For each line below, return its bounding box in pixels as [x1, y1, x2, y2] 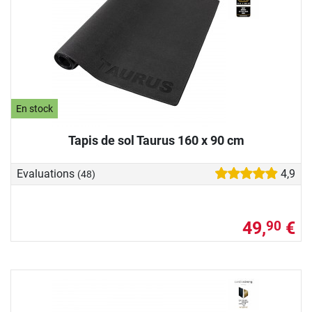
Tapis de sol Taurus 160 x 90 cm [68, 132, 244, 148]
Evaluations [17, 167, 77, 181]
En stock [16, 102, 54, 115]
